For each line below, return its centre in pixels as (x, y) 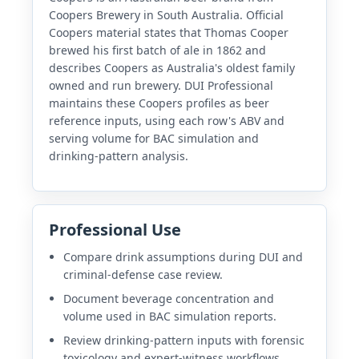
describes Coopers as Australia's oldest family (172, 67)
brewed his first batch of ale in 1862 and (157, 50)
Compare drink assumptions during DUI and (183, 256)
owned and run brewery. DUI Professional (161, 85)
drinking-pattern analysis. (119, 155)
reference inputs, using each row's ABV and (167, 120)
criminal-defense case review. (143, 274)
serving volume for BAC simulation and (154, 138)
